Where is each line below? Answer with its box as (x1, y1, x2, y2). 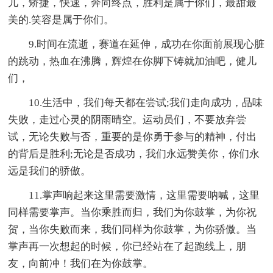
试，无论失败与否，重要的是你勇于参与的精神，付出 (8, 131, 257, 143)
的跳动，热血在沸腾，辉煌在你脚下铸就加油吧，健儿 (8, 55, 257, 68)
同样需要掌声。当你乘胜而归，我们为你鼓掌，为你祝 (8, 207, 257, 219)
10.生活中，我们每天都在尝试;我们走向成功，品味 (29, 97, 263, 109)
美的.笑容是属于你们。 (8, 14, 115, 26)
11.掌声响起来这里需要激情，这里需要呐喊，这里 (29, 190, 260, 202)
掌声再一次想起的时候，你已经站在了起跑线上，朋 (8, 241, 247, 253)
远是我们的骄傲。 (8, 165, 91, 177)
